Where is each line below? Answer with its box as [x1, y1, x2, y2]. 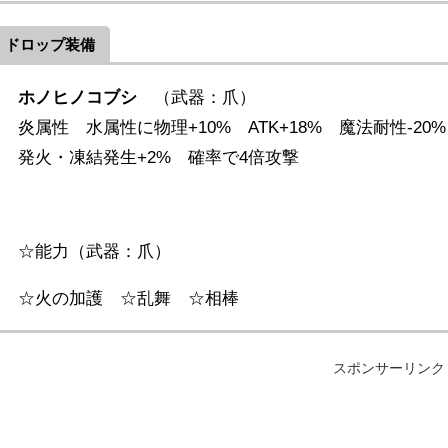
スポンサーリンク [333, 361, 445, 376]
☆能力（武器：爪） [17, 241, 171, 259]
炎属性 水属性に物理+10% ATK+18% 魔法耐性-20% [17, 117, 446, 135]
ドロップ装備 [4, 36, 95, 52]
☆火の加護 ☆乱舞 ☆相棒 [17, 288, 239, 306]
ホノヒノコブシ [17, 87, 137, 105]
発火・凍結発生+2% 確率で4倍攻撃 [17, 147, 299, 165]
